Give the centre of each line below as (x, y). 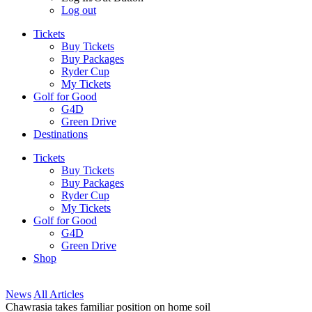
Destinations (61, 134)
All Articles (58, 294)
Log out (79, 10)
